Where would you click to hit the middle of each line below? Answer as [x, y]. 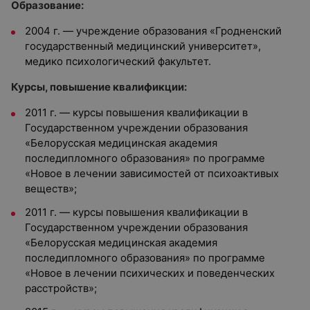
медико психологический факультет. [118, 61]
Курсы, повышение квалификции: [99, 87]
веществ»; [51, 189]
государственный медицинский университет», [143, 46]
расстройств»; [61, 288]
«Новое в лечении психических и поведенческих [150, 273]
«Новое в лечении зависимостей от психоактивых [152, 173]
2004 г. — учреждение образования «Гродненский [153, 31]
